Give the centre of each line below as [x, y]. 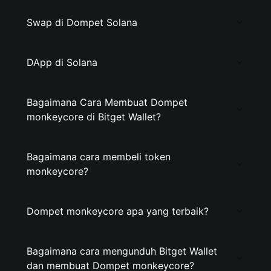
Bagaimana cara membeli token [99, 157]
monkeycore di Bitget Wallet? [94, 117]
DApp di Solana [62, 62]
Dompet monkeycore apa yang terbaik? [118, 211]
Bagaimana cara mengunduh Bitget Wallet [122, 251]
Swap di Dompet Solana [82, 22]
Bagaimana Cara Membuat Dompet [107, 102]
